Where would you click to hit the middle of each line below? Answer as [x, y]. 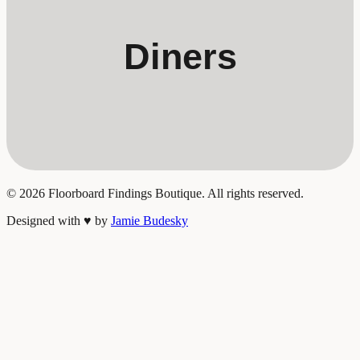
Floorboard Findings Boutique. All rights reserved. [174, 193]
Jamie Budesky [149, 220]
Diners [180, 56]
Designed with [45, 220]
